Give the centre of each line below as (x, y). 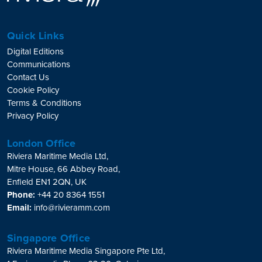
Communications (39, 65)
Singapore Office (49, 238)
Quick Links (36, 36)
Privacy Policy (33, 116)
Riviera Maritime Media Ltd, (58, 156)
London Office (42, 144)
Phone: (21, 195)
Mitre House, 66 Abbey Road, (63, 169)
